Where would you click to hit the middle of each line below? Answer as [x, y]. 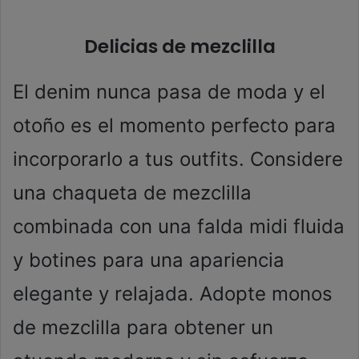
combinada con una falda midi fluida [179, 227]
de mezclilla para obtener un [143, 328]
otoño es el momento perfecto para [174, 126]
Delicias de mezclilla [179, 47]
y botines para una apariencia [149, 260]
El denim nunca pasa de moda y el [169, 92]
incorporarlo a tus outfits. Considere [178, 159]
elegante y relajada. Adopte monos [173, 294]
